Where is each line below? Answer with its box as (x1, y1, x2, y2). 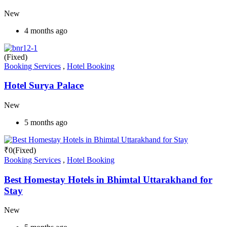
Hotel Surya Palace (4, 80, 84, 91)
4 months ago (24, 26, 67, 35)
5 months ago (24, 118, 67, 127)
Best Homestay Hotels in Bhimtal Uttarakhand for (4, 174, 212, 185)
